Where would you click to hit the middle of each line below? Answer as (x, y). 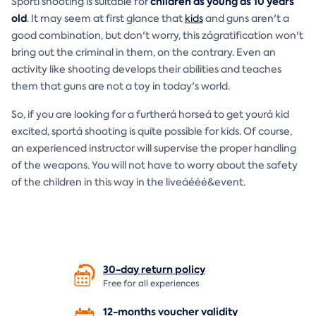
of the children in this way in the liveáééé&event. (128, 182)
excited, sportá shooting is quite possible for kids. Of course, (152, 131)
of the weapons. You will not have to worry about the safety (154, 165)
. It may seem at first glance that (106, 18)
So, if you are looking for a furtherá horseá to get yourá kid (150, 114)
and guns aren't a (246, 18)
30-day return (139, 269)
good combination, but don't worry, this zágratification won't (157, 35)
